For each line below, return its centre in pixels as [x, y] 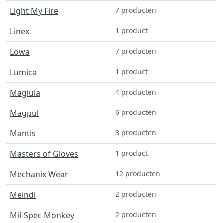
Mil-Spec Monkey [42, 215]
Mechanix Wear [39, 174]
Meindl [23, 194]
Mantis [23, 133]
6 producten [136, 112]
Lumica [23, 72]
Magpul [24, 113]
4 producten [136, 92]
